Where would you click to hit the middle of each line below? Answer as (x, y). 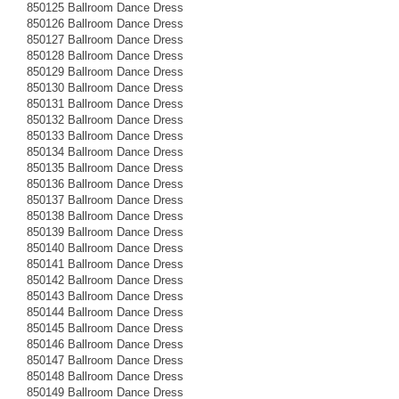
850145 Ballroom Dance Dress (105, 328)
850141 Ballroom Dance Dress (105, 264)
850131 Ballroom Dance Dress (105, 103)
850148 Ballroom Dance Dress (105, 376)
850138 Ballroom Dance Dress (105, 216)
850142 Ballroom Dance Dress (105, 280)
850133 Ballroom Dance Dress (105, 135)
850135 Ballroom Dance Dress (105, 167)
